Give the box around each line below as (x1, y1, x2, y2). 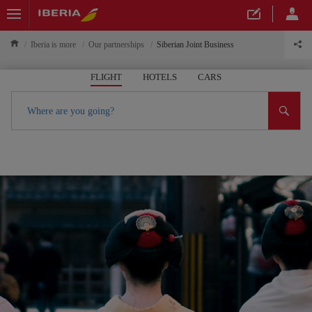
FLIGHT (91, 72, 122, 82)
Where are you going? (27, 106, 115, 116)
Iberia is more (31, 40, 76, 49)
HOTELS (143, 72, 177, 82)
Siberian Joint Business (157, 40, 234, 49)
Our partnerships (88, 40, 144, 49)
